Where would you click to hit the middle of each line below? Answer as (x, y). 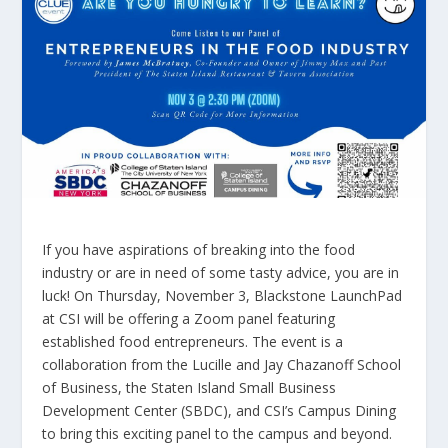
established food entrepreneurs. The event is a (193, 341)
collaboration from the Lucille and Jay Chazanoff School (222, 364)
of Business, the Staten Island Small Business (189, 387)
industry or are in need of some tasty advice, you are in (221, 272)
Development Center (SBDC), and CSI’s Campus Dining (219, 410)
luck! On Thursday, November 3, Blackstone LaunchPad (222, 295)
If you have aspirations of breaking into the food (199, 249)
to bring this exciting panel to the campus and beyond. (217, 433)
